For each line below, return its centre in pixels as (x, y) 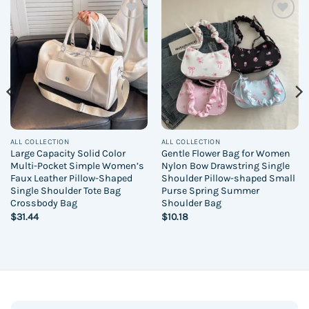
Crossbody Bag (43, 203)
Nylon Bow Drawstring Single (225, 166)
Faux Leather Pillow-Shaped (71, 179)
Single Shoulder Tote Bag (65, 191)
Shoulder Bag (191, 203)
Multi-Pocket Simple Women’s (77, 166)
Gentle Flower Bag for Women (226, 154)
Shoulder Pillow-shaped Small (228, 179)
